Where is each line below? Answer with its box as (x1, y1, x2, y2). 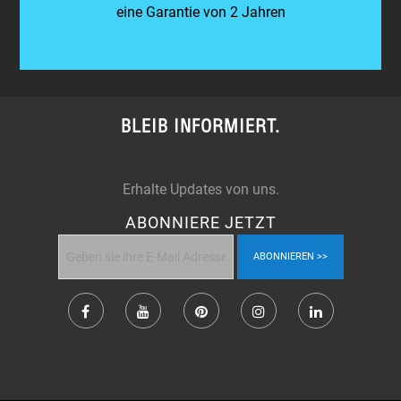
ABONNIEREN (252, 251, 314, 263)
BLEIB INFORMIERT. (121, 114, 280, 137)
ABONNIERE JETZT (124, 212, 277, 232)
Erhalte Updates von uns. (122, 180, 279, 198)
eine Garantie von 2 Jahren (115, 3, 286, 21)
